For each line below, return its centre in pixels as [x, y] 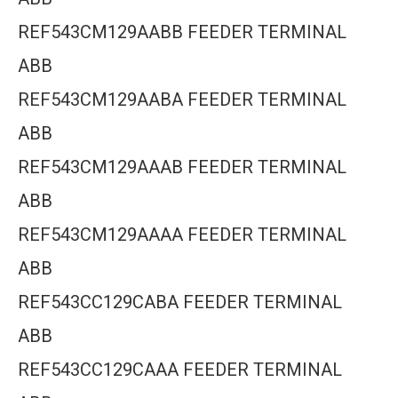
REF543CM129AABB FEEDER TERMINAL [182, 32]
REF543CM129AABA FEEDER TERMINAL [182, 99]
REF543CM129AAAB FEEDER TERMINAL [182, 167]
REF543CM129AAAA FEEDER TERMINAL [182, 235]
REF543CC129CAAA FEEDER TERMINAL [180, 370]
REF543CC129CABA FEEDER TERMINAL [180, 302]
